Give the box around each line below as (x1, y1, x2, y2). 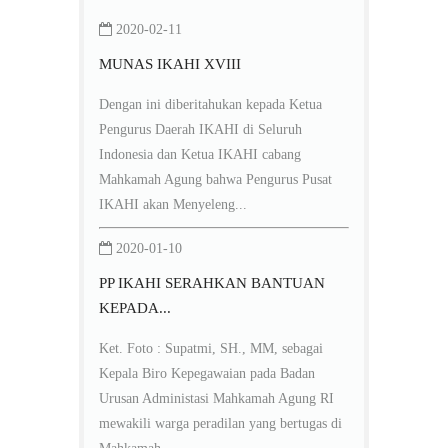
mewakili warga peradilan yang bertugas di (99, 416, 342, 432)
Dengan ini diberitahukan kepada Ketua (99, 97, 322, 113)
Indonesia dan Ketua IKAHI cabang (99, 147, 301, 163)
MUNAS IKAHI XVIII (99, 56, 241, 73)
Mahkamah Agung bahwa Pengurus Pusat (99, 172, 332, 188)
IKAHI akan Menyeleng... (99, 197, 247, 213)
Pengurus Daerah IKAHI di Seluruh (99, 122, 302, 138)
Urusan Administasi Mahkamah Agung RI (99, 391, 334, 407)
